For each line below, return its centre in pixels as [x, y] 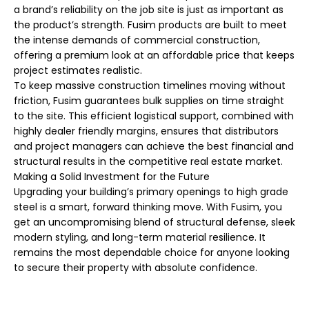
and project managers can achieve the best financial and [154, 147]
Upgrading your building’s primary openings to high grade [151, 192]
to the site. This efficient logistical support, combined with [154, 116]
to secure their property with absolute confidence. [136, 268]
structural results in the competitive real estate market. [148, 162]
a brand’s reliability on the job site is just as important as [149, 10]
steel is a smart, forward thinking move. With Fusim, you [148, 207]
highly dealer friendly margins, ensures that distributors [146, 131]
